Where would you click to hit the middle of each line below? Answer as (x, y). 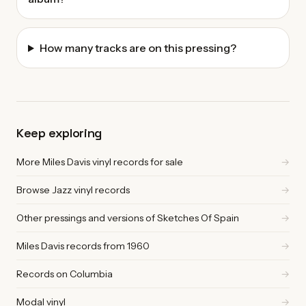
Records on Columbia (65, 274)
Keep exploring (59, 133)
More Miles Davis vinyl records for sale (100, 162)
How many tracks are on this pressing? (138, 48)
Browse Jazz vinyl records (73, 190)
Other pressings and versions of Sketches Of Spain (128, 218)
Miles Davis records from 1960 (83, 246)
